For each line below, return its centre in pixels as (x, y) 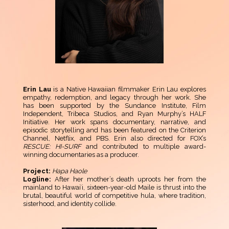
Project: (37, 171)
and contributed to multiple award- (144, 147)
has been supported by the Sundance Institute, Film (114, 106)
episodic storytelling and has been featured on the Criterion (114, 130)
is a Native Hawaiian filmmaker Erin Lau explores (130, 89)
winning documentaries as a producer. (81, 155)
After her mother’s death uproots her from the (129, 179)
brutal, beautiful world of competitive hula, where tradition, (114, 196)
